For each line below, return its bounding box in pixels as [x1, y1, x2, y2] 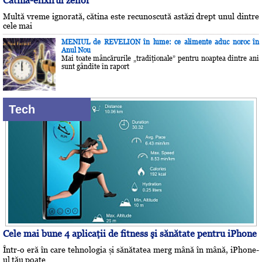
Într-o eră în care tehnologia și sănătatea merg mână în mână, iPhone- [3, 244, 259, 254]
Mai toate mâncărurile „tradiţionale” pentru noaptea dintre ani [61, 54, 259, 63]
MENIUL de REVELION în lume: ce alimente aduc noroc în [61, 37, 259, 46]
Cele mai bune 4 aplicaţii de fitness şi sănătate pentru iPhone [3, 227, 257, 239]
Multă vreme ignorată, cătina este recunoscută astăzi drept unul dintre [3, 11, 259, 21]
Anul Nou [61, 46, 91, 54]
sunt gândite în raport [61, 62, 129, 71]
